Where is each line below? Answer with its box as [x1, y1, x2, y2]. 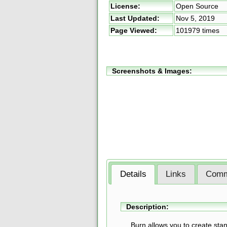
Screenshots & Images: [112, 66, 192, 75]
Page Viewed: [110, 26, 157, 34]
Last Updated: [110, 14, 160, 22]
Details [120, 169, 146, 179]
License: [110, 2, 140, 10]
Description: [126, 203, 169, 211]
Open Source [176, 2, 218, 10]
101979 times [176, 26, 219, 34]
